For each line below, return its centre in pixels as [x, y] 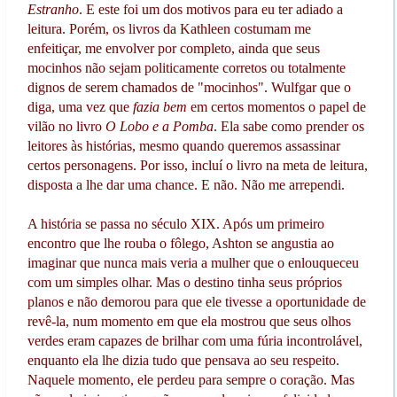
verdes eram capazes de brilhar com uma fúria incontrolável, [195, 340]
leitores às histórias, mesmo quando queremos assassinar [183, 145]
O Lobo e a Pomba [159, 126]
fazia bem [160, 106]
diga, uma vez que [80, 106]
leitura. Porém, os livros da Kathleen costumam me [169, 28]
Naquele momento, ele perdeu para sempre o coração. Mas [191, 379]
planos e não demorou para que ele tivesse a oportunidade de [196, 301]
